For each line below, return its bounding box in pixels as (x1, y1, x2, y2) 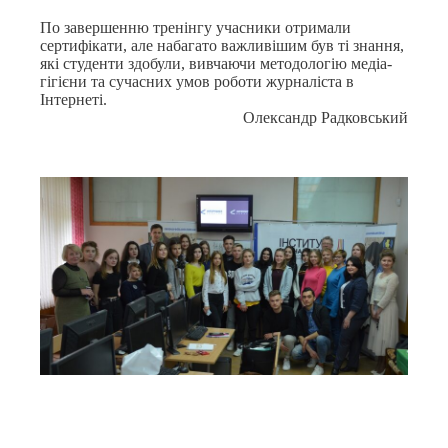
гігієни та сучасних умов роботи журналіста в (40, 73, 354, 91)
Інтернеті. (40, 91, 107, 109)
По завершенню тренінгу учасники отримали (40, 19, 351, 37)
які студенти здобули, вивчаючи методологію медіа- (40, 55, 392, 73)
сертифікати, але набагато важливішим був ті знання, (40, 37, 404, 55)
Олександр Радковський (243, 109, 408, 127)
